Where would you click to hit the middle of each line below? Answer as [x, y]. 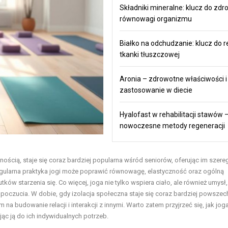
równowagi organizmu [155, 19]
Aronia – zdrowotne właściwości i [173, 79]
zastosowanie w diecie [156, 90]
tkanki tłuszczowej [149, 55]
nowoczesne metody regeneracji [172, 126]
